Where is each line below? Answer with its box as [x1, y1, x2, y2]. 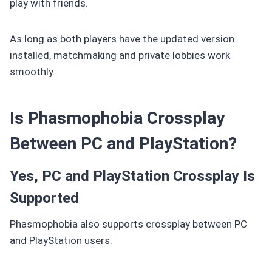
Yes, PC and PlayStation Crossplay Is [10, 167, 255, 185]
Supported [10, 189, 79, 206]
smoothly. [10, 65, 55, 78]
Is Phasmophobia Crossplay [10, 107, 225, 128]
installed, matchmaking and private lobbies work [10, 49, 230, 61]
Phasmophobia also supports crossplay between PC [10, 217, 247, 230]
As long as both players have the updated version [10, 32, 234, 45]
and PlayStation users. [10, 234, 112, 246]
